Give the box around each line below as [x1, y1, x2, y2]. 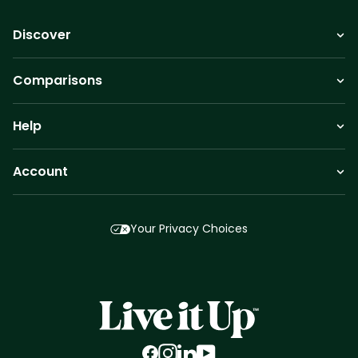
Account [13, 162, 68, 181]
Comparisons [13, 71, 102, 90]
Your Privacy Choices [130, 221, 249, 237]
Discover [13, 26, 71, 45]
